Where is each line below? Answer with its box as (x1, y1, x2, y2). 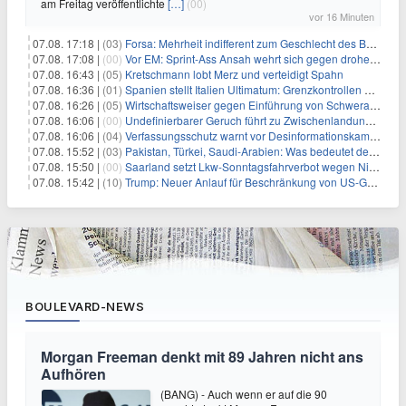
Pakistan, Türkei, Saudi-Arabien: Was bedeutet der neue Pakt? (125, 142, 369, 159)
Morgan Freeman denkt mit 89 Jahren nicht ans (41, 345, 363, 367)
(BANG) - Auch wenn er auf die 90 (160, 385, 327, 401)
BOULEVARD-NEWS (25, 298, 144, 314)
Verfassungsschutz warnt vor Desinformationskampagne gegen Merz (125, 127, 370, 143)
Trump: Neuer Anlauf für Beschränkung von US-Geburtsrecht (125, 173, 367, 189)
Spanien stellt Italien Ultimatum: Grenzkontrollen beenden (125, 81, 364, 97)
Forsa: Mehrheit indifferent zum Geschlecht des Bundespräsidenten (125, 34, 366, 51)
